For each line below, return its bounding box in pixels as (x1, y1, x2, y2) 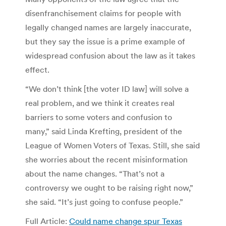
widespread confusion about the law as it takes (25, 50, 195, 61)
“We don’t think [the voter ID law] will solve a (25, 83, 189, 94)
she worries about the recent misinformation (25, 154, 188, 164)
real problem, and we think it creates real (25, 97, 175, 108)
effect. (25, 64, 49, 75)
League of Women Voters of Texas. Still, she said (25, 140, 200, 150)
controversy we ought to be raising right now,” (25, 182, 193, 193)
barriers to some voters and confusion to (25, 111, 172, 122)
